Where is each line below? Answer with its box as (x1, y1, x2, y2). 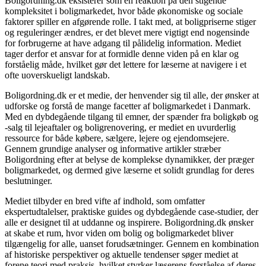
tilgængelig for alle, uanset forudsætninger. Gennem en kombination (5, 239, 259, 249)
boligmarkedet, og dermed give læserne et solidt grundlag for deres (5, 165, 254, 176)
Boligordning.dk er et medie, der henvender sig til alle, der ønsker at (5, 90, 259, 101)
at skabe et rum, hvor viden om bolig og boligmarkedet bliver (5, 228, 233, 239)
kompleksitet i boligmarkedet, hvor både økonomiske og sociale (5, 6, 243, 17)
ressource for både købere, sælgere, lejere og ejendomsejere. (5, 133, 229, 144)
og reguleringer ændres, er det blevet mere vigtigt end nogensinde (5, 27, 249, 38)
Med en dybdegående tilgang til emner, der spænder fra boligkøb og (5, 112, 258, 122)
